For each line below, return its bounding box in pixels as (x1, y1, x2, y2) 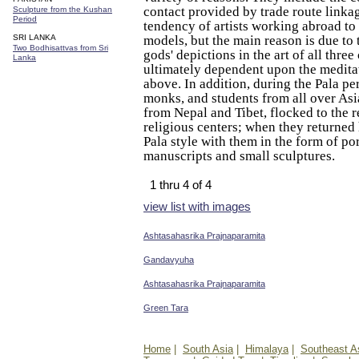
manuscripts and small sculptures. (143, 148, 335, 163)
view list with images (143, 200, 251, 213)
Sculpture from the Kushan (13, 5, 112, 14)
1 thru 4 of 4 (143, 179, 218, 192)
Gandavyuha (143, 255, 194, 264)
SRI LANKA (13, 33, 56, 42)
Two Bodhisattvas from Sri (13, 43, 108, 52)
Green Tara (143, 303, 188, 313)
